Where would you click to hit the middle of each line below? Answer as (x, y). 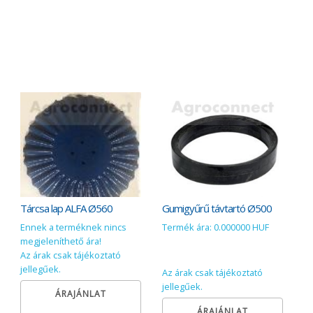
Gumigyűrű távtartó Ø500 (217, 209)
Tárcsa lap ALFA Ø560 (67, 209)
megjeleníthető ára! (61, 241)
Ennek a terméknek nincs (74, 227)
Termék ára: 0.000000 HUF (215, 227)
